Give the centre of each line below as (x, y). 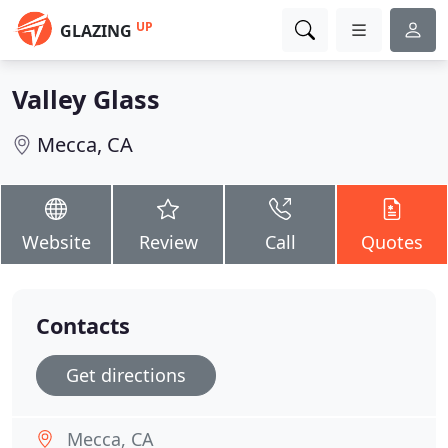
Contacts (83, 325)
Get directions (126, 375)
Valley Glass (86, 99)
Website (56, 242)
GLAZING (96, 31)
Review (168, 242)
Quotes (392, 242)
